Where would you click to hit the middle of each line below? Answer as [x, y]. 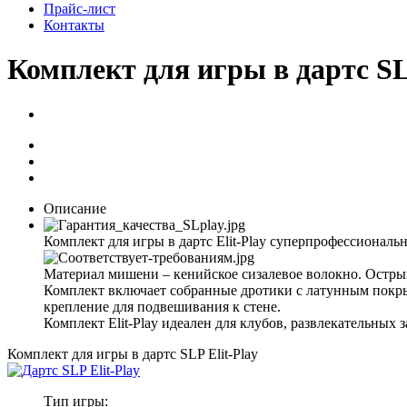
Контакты [74, 25]
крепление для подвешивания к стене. [162, 306]
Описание [75, 208]
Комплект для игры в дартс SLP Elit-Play [133, 353]
